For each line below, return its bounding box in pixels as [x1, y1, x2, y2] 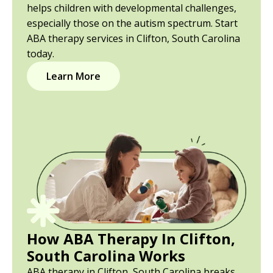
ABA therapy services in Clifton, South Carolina [27, 31, 240, 45]
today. [27, 46, 54, 60]
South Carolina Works [27, 245, 185, 266]
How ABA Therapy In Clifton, [27, 228, 235, 249]
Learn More [46, 69, 101, 83]
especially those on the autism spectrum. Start [27, 16, 238, 30]
